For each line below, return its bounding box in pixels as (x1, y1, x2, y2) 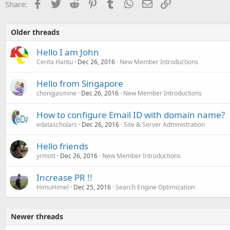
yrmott (36, 151, 55, 160)
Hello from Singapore (36, 77, 123, 89)
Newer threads (11, 211, 63, 221)
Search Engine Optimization (116, 182, 195, 191)
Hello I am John (36, 46, 99, 58)
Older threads (11, 27, 60, 37)
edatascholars (36, 120, 77, 129)
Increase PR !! (36, 171, 92, 183)
